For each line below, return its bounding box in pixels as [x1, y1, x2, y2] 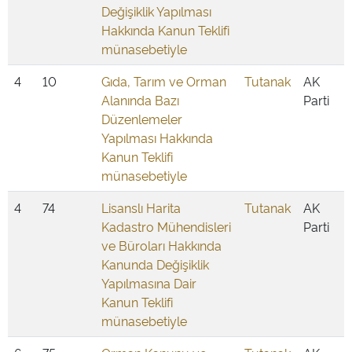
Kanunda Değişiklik [101, 255, 209, 273]
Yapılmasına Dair [101, 274, 196, 291]
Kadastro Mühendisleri [101, 218, 231, 235]
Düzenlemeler [101, 110, 182, 127]
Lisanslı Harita [101, 199, 181, 216]
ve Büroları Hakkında [101, 236, 222, 254]
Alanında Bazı [101, 91, 179, 108]
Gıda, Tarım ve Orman [101, 72, 226, 90]
